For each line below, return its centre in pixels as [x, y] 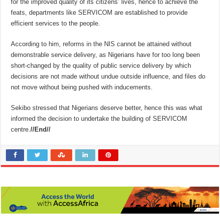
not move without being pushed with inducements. [82, 87]
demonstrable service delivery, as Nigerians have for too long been [106, 55]
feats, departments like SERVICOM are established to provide [99, 13]
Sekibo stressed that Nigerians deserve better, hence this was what [107, 108]
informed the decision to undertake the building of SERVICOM [99, 119]
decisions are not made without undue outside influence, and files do [108, 77]
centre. [21, 130]
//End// [41, 130]
